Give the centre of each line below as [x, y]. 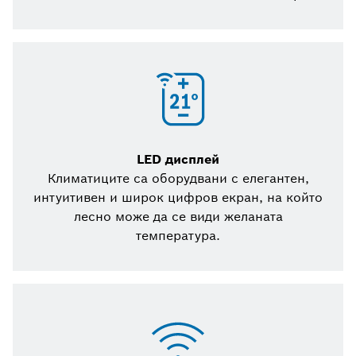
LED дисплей [178, 160]
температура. [178, 236]
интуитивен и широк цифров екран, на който [178, 198]
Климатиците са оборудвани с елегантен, [178, 179]
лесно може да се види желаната [178, 217]
